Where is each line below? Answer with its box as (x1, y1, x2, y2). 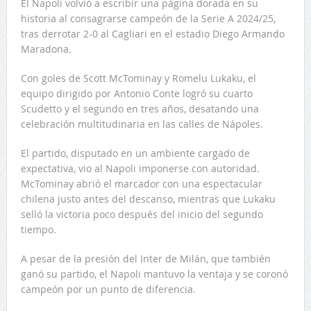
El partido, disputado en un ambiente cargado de (20, 146, 250, 160)
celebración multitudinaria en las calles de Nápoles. (20, 117, 263, 131)
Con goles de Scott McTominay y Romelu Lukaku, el (20, 72, 256, 85)
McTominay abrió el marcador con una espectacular (20, 177, 262, 191)
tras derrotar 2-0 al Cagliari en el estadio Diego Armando (20, 27, 285, 41)
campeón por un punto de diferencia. (20, 283, 196, 296)
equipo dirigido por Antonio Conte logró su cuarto (20, 87, 253, 101)
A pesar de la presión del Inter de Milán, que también (20, 252, 271, 266)
